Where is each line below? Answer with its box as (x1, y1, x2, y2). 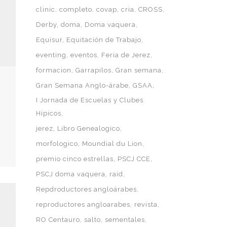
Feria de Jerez (101, 51, 150, 59)
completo (59, 6, 92, 13)
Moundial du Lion (82, 140, 142, 147)
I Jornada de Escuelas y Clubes (36, 96, 143, 104)
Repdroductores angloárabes (36, 185, 137, 193)
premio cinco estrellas (36, 155, 113, 163)
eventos (70, 51, 97, 59)
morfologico (36, 140, 78, 147)
